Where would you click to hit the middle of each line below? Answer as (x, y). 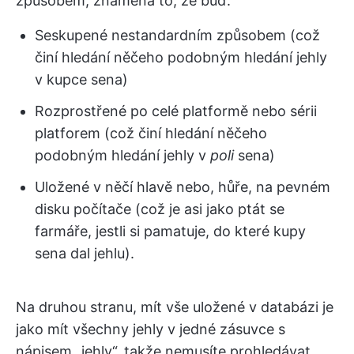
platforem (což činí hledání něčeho (151, 134)
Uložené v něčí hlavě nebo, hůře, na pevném (183, 187)
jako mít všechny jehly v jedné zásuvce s (151, 330)
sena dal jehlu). (85, 254)
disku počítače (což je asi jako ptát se (160, 209)
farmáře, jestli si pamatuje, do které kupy (170, 232)
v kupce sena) (81, 80)
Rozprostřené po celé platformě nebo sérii (176, 111)
